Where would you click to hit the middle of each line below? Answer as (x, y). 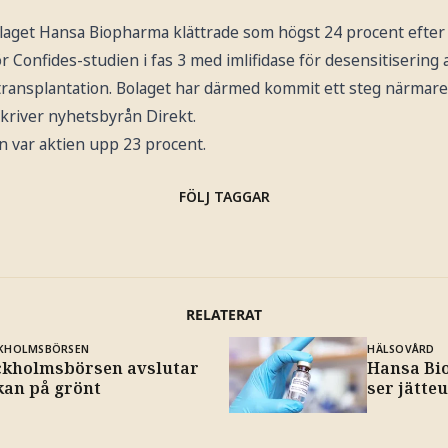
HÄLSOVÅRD (401, 348)
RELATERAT (224, 314)
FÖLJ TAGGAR (224, 196)
